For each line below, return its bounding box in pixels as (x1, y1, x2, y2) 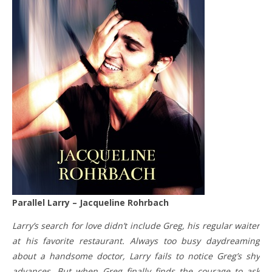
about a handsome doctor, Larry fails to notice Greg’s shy (12, 250, 260, 262)
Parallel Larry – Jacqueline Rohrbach (18, 197, 169, 209)
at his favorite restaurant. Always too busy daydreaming (12, 235, 260, 247)
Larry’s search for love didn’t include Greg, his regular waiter (12, 220, 260, 232)
